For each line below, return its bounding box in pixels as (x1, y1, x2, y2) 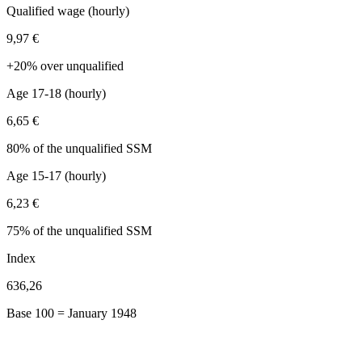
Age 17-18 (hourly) (6, 86, 106, 100)
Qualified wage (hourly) (6, 3, 129, 18)
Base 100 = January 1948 (6, 305, 137, 320)
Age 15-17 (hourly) (6, 168, 106, 183)
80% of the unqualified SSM (6, 141, 152, 155)
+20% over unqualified (6, 58, 124, 73)
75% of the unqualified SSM (6, 223, 152, 238)
